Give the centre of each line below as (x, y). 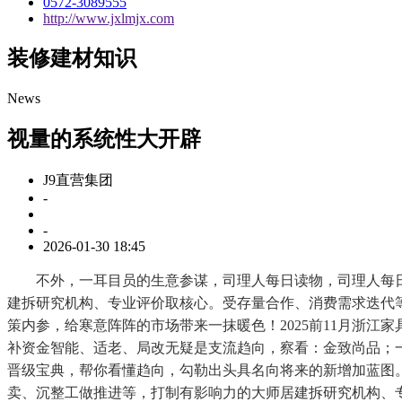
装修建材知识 (72, 59)
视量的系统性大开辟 (104, 140)
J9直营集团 (78, 180)
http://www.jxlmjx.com (109, 18)
